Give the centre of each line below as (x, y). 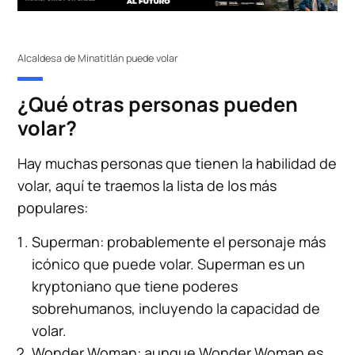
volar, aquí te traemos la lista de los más (147, 186)
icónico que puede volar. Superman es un (169, 264)
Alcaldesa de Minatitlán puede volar (98, 58)
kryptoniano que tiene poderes (135, 286)
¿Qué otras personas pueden (158, 105)
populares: (53, 208)
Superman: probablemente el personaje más (179, 242)
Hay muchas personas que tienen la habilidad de (177, 164)
